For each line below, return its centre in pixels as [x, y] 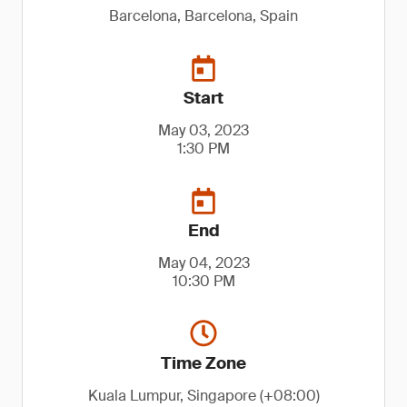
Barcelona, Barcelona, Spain [203, 16]
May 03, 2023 [203, 130]
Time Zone [203, 363]
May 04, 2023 [203, 263]
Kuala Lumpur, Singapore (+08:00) [203, 396]
